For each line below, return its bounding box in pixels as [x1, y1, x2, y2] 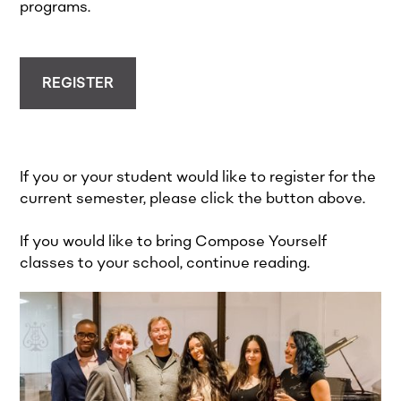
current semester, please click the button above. [20, 189, 366, 209]
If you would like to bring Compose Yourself [20, 232, 328, 252]
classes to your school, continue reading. [20, 253, 311, 273]
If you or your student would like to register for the [20, 167, 377, 187]
